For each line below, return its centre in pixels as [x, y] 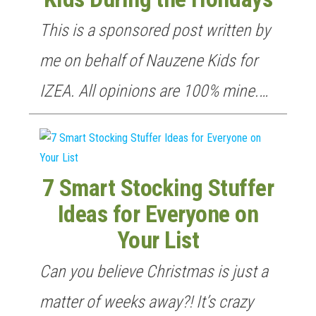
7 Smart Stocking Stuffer [158, 188]
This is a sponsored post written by [155, 31]
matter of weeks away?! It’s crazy [146, 302]
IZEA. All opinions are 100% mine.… [154, 91]
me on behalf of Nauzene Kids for [148, 61]
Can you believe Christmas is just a [154, 272]
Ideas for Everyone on [158, 214]
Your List [158, 241]
